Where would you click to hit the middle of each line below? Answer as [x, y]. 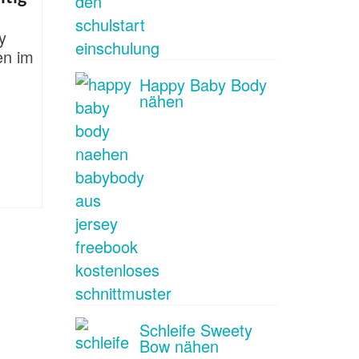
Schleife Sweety [196, 330]
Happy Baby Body [203, 85]
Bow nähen [179, 346]
